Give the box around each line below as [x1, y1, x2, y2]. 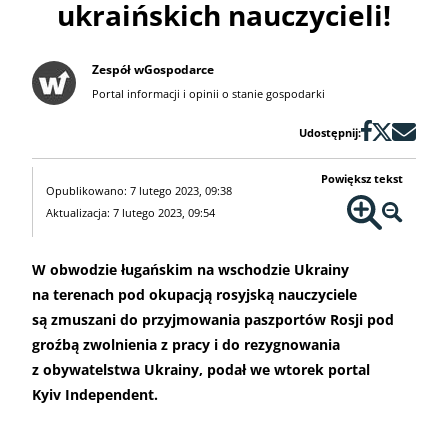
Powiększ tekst [321, 171, 404, 187]
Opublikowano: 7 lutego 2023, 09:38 [45, 183, 232, 199]
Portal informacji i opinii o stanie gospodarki [92, 86, 325, 102]
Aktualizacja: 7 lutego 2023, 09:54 [45, 205, 215, 221]
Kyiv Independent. [32, 385, 158, 405]
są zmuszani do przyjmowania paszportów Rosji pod [32, 310, 394, 330]
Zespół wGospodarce [92, 61, 214, 79]
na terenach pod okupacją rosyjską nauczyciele [32, 285, 357, 305]
